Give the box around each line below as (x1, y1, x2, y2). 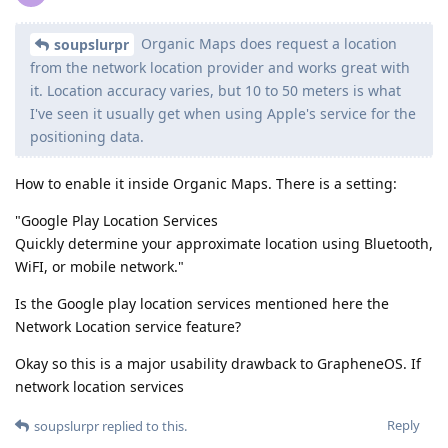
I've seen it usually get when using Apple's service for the (30, 104, 416, 124)
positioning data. (30, 127, 144, 147)
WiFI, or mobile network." (15, 257, 184, 277)
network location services (15, 377, 184, 397)
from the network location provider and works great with (30, 58, 410, 78)
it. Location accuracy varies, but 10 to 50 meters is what (30, 81, 401, 101)
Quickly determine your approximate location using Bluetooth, (15, 234, 433, 254)
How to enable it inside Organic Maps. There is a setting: (15, 174, 397, 194)
